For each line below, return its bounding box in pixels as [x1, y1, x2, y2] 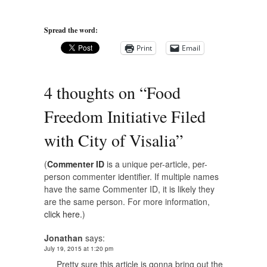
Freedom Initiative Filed [44, 104, 206, 128]
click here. [44, 207, 82, 220]
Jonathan [44, 231, 83, 244]
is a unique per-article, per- [104, 157, 207, 170]
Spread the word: [44, 24, 98, 35]
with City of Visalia [44, 128, 176, 151]
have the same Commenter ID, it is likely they [44, 182, 215, 195]
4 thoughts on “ [44, 80, 147, 104]
